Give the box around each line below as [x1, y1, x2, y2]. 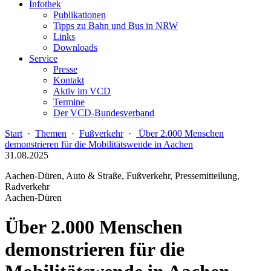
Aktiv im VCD [53, 86, 111, 96]
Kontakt [53, 75, 84, 85]
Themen [35, 128, 67, 139]
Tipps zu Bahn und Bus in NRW [53, 21, 178, 31]
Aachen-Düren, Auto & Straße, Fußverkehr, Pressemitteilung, [5, 171, 240, 181]
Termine [53, 97, 85, 107]
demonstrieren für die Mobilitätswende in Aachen [5, 139, 193, 149]
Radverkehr [5, 181, 50, 192]
